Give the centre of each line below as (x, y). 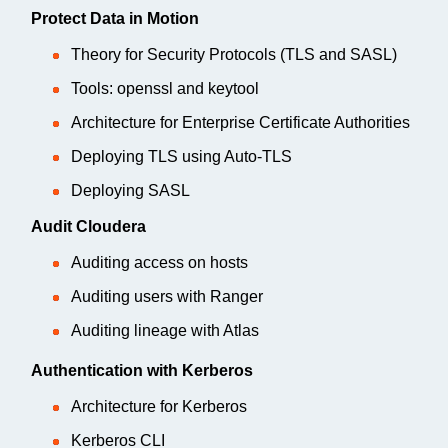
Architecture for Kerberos (159, 406)
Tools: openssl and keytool (165, 88)
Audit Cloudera (88, 226)
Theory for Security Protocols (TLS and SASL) (234, 54)
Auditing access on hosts (159, 262)
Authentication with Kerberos (142, 370)
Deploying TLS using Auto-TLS (181, 156)
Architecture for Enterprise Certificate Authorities (240, 122)
